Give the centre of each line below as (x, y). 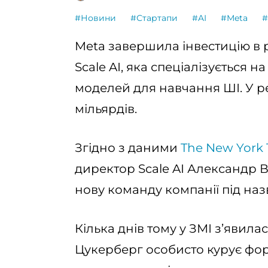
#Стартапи (154, 18)
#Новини (95, 18)
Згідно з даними (128, 148)
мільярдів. (106, 109)
